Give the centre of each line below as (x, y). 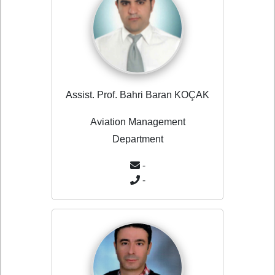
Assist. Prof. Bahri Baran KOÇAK (137, 95)
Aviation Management (137, 122)
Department (137, 139)
